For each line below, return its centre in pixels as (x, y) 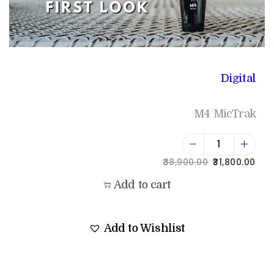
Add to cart (142, 184)
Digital (238, 78)
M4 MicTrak (224, 113)
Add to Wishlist (144, 228)
